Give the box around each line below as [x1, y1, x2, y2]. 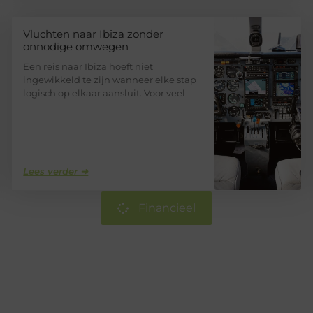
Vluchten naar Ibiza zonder [23, 27, 164, 41]
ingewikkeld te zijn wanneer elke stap [23, 74, 197, 86]
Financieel [138, 201, 196, 215]
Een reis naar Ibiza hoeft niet [23, 61, 154, 73]
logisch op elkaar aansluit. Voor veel [23, 87, 186, 99]
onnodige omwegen [23, 40, 129, 54]
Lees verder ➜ [23, 166, 89, 177]
